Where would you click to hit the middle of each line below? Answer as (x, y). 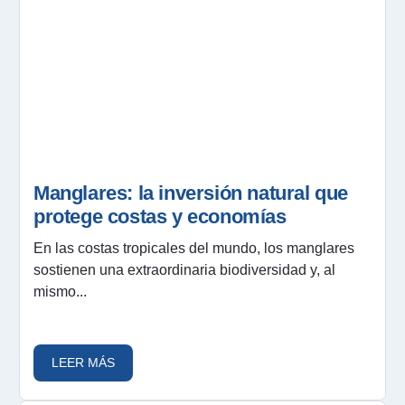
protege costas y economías (160, 216)
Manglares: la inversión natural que (191, 193)
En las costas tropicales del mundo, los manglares (194, 248)
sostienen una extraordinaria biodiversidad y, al (184, 269)
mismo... (60, 291)
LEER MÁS (83, 362)
